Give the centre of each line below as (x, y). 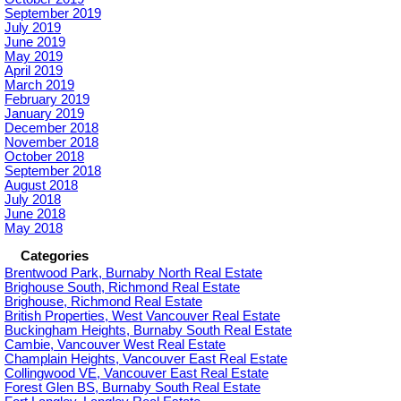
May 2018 (34, 229)
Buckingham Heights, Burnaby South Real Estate (148, 331)
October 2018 (44, 157)
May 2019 (34, 57)
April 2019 (34, 71)
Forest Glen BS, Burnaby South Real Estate (132, 388)
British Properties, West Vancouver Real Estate (142, 316)
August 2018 (41, 186)
